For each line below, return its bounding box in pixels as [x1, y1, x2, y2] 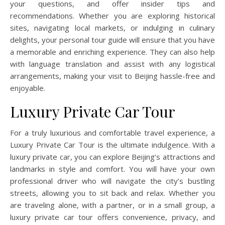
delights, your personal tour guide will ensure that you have [10, 35, 215, 45]
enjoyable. [10, 83, 45, 93]
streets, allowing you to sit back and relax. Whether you [10, 188, 215, 198]
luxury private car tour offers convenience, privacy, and [10, 212, 215, 222]
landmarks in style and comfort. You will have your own [10, 164, 215, 174]
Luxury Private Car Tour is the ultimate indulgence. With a [10, 140, 215, 150]
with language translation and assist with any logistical [10, 59, 215, 69]
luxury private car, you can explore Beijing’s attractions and [10, 152, 215, 162]
